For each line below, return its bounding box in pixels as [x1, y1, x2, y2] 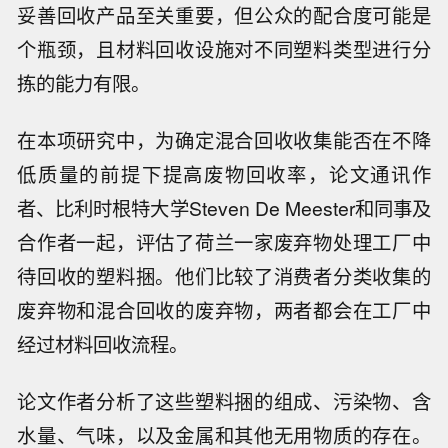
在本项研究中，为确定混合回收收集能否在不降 [17, 126, 431, 155]
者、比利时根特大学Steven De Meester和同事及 [17, 194, 431, 223]
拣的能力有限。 [17, 69, 151, 98]
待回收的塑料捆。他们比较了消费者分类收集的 [17, 262, 431, 291]
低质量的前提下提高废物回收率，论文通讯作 [17, 160, 431, 189]
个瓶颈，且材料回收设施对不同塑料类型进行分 [17, 35, 431, 64]
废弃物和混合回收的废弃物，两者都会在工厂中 [17, 296, 431, 325]
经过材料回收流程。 [17, 330, 189, 359]
